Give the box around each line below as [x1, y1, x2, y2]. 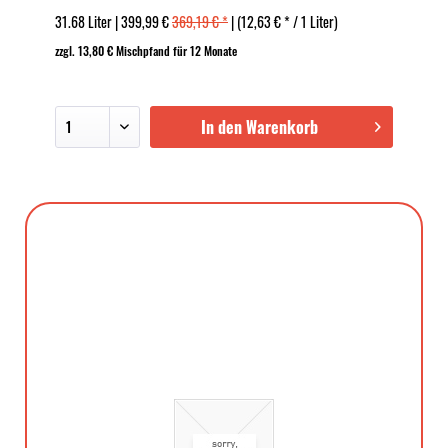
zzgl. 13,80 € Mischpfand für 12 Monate [55, 42, 237, 59]
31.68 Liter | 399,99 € [55, 11, 172, 32]
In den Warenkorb [200, 115, 318, 139]
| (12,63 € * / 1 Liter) [228, 11, 338, 32]
